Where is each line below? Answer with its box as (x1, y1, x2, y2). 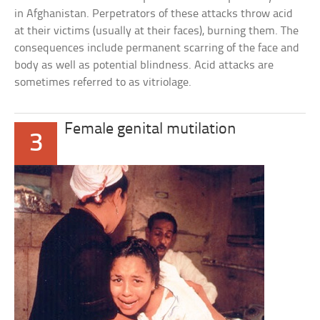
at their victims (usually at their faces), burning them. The (14, 25, 299, 37)
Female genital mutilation (64, 121, 237, 138)
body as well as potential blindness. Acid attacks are (14, 59, 274, 71)
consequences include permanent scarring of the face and (14, 42, 300, 54)
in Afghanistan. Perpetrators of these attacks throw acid (14, 8, 294, 20)
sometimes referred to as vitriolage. (14, 76, 192, 89)
